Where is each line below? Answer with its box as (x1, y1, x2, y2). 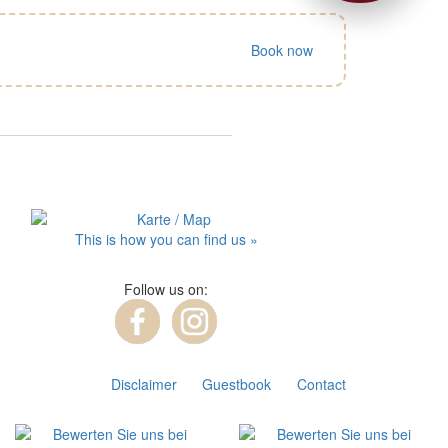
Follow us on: (124, 279, 208, 300)
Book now (251, 39, 313, 60)
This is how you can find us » (74, 229, 258, 250)
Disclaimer (110, 374, 177, 395)
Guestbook (202, 374, 272, 395)
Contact (297, 374, 346, 395)
